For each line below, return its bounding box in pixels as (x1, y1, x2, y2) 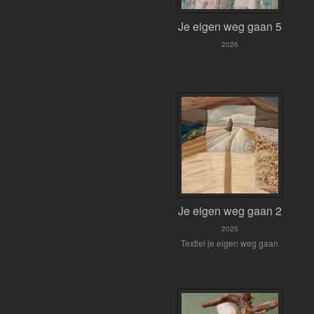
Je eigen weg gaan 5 (177, 18, 282, 34)
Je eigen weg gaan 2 (177, 203, 282, 219)
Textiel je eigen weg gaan (181, 237, 279, 249)
